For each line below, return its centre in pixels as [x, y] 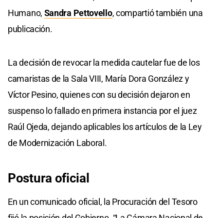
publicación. [30, 29]
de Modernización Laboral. [57, 143]
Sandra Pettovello [78, 13]
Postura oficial [49, 178]
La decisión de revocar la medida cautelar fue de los [104, 62]
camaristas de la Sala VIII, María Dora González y [99, 78]
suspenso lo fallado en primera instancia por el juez [102, 110]
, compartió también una [157, 13]
